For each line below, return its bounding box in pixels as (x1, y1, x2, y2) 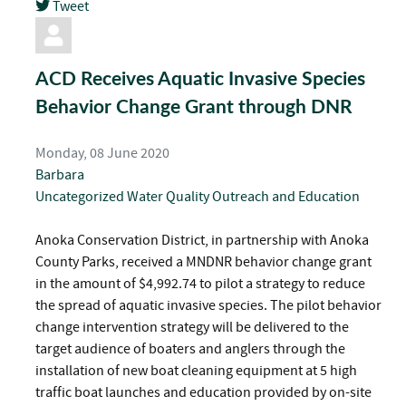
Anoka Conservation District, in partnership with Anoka (35, 231, 369, 248)
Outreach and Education (212, 188, 360, 205)
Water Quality (127, 188, 212, 205)
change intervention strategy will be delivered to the (35, 318, 349, 335)
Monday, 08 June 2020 (35, 144, 169, 161)
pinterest (34, 18, 90, 35)
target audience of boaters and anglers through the (35, 340, 345, 357)
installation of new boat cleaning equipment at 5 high (35, 362, 357, 379)
